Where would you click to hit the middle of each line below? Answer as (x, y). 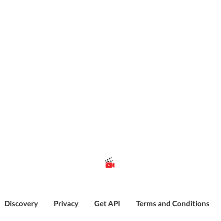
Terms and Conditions (173, 203)
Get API (107, 203)
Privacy (66, 203)
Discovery (21, 203)
